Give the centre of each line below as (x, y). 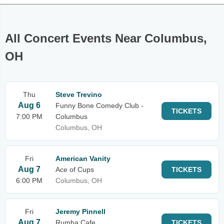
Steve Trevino (79, 94)
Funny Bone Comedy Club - (99, 105)
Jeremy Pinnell (80, 211)
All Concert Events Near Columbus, (106, 38)
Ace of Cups (75, 169)
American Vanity (83, 158)
